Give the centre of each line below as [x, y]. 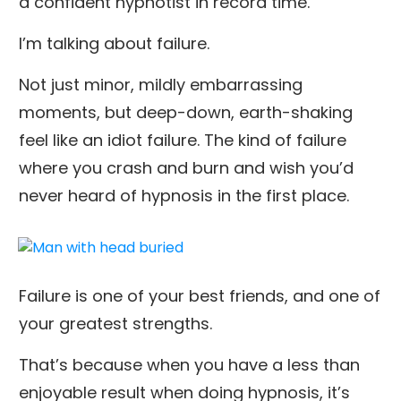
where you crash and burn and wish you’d [186, 167]
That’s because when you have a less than [189, 364]
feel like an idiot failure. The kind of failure [183, 140]
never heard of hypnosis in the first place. [184, 195]
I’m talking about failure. [116, 43]
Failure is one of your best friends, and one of [200, 295]
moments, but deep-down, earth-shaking [186, 112]
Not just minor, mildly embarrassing [161, 84]
